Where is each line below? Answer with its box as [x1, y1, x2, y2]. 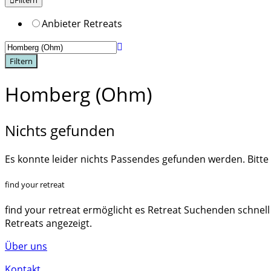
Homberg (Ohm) [5, 81, 152, 108]
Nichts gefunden [5, 120, 115, 140]
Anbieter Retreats [42, 17, 122, 30]
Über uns [5, 240, 47, 253]
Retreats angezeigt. [5, 217, 92, 230]
